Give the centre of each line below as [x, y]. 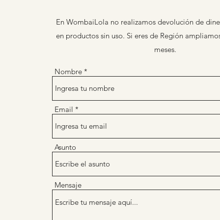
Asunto [65, 147]
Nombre [68, 71]
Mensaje [68, 185]
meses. [165, 49]
